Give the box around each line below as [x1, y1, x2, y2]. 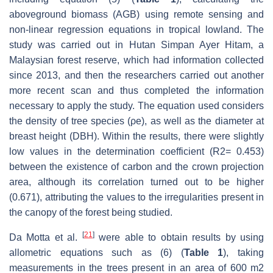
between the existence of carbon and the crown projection [9, 161, 264, 172]
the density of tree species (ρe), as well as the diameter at [9, 116, 264, 127]
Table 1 [183, 247, 224, 258]
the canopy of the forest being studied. [9, 207, 172, 218]
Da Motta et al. [9, 232, 82, 243]
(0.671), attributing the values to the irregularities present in [9, 192, 264, 203]
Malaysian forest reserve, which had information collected [9, 55, 264, 66]
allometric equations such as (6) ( [9, 247, 184, 258]
